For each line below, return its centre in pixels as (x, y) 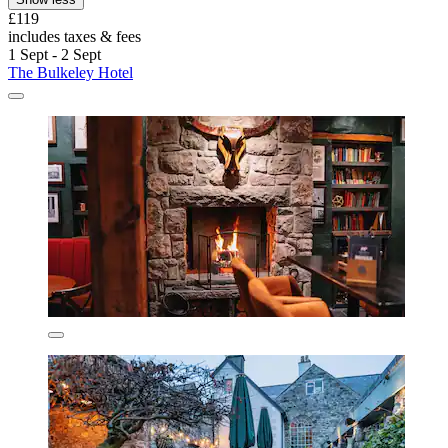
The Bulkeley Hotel (70, 73)
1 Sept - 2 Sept (54, 55)
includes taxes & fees (74, 37)
